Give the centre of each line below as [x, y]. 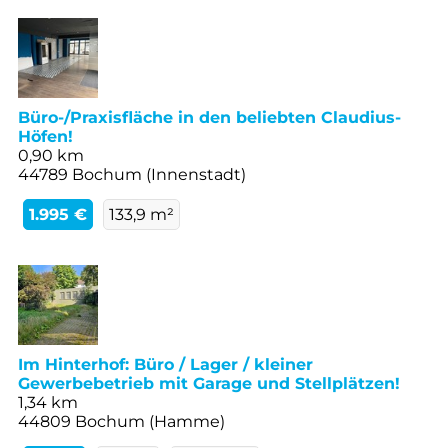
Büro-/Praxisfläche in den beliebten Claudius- [209, 117]
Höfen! [45, 136]
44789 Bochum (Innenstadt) [132, 174]
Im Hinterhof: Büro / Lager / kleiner [165, 364]
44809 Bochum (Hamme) [121, 421]
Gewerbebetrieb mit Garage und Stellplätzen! [209, 383]
